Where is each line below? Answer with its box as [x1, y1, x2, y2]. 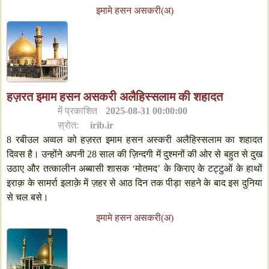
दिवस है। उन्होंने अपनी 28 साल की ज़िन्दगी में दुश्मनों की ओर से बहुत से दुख [7, 149, 262, 159]
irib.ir [90, 120, 114, 130]
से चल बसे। [7, 192, 49, 202]
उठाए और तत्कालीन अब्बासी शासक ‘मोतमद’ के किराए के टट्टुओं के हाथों [7, 163, 262, 174]
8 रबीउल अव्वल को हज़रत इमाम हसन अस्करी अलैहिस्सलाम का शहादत [7, 134, 262, 145]
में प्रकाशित [58, 106, 100, 116]
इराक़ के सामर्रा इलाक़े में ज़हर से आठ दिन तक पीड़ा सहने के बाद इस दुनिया [7, 178, 262, 188]
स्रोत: [58, 120, 82, 130]
